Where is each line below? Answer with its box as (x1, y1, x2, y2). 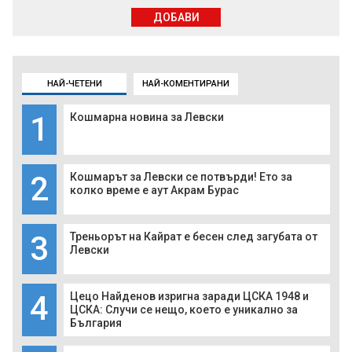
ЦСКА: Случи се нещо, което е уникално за (70, 303, 298, 317)
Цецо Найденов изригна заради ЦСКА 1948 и (70, 290, 309, 303)
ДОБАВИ (152, 11, 200, 24)
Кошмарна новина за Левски (70, 111, 224, 124)
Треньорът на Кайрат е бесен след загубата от (70, 230, 317, 244)
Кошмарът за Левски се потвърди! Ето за (70, 170, 292, 184)
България (70, 317, 122, 330)
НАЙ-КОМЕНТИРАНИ (142, 79, 229, 90)
